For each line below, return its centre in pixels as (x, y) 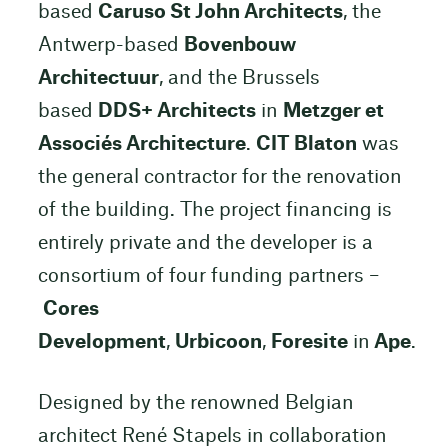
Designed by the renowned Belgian (195, 403)
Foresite (309, 342)
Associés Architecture (141, 144)
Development (101, 342)
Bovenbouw (239, 45)
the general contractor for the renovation (219, 177)
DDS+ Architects (176, 111)
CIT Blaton (306, 144)
